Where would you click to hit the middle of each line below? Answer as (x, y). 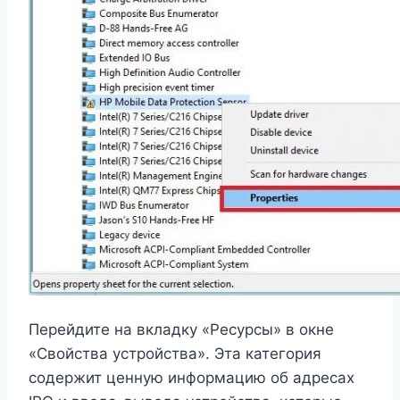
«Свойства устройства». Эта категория (175, 354)
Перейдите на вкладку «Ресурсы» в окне (181, 330)
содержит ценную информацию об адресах (192, 378)
